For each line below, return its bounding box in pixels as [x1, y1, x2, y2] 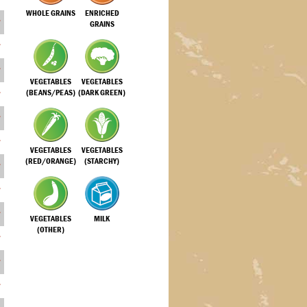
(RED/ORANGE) [25, 156, 76, 166]
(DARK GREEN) [78, 88, 125, 97]
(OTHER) [36, 225, 64, 234]
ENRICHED [84, 8, 119, 18]
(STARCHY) [84, 156, 119, 166]
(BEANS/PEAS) [25, 88, 75, 97]
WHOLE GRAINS [25, 8, 75, 18]
